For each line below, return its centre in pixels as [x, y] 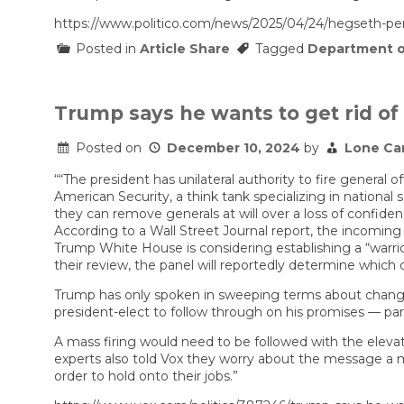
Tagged [281, 48]
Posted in [108, 48]
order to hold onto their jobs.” [146, 376]
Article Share [185, 48]
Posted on [110, 147]
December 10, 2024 [234, 147]
